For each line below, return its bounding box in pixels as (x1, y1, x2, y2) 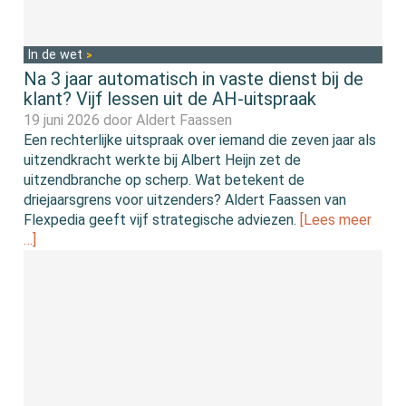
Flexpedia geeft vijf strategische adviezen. (24, 210, 301, 228)
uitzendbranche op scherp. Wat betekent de (24, 170, 305, 188)
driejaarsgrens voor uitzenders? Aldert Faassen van (24, 190, 347, 208)
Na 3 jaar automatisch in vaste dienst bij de (24, 67, 364, 90)
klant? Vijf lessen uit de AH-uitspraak (24, 87, 317, 110)
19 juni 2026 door (24, 111, 137, 129)
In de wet (27, 46, 87, 63)
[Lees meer (300, 210, 372, 228)
